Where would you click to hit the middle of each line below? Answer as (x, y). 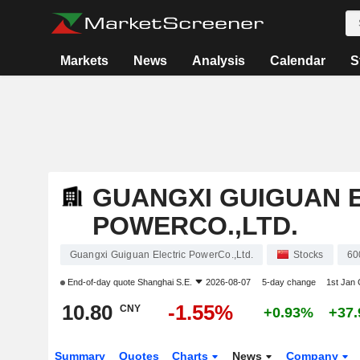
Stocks (309, 255)
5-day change (288, 282)
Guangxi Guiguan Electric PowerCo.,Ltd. (161, 255)
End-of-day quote (101, 282)
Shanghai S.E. (164, 282)
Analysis (218, 61)
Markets (84, 61)
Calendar (297, 61)
